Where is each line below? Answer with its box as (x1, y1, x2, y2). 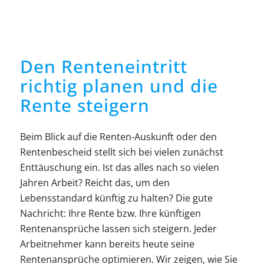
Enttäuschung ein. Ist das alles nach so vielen (19, 161, 219, 174)
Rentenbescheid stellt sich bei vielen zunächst (19, 146, 223, 159)
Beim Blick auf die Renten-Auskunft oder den (19, 130, 217, 144)
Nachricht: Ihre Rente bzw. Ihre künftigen (19, 207, 201, 220)
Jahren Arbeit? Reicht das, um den (19, 176, 170, 190)
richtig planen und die (19, 74, 218, 98)
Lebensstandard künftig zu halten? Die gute (19, 192, 213, 205)
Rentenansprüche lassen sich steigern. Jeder (19, 222, 217, 236)
